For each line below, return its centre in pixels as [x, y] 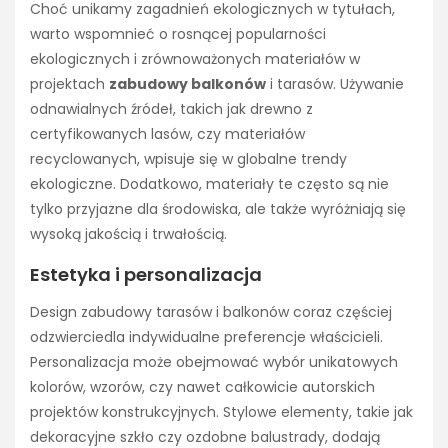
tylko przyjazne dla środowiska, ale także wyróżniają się [218, 208]
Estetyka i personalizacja [146, 275]
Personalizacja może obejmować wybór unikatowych [214, 362]
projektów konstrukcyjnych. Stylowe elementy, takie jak [221, 412]
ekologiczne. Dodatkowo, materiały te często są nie [209, 183]
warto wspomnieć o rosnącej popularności [178, 33]
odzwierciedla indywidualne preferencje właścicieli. [206, 337]
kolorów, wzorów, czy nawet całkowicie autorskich [202, 387]
